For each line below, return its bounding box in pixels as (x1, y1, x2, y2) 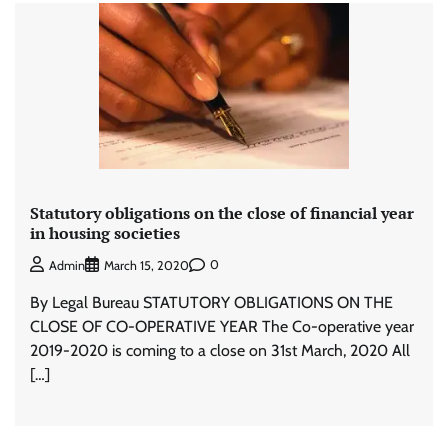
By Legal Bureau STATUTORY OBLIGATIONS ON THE (30, 292, 393, 312)
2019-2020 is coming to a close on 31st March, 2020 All (30, 340, 410, 360)
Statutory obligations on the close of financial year (30, 201, 414, 224)
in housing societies (30, 221, 180, 244)
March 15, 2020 (104, 257, 189, 273)
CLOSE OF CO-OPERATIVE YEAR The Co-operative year (30, 316, 414, 336)
